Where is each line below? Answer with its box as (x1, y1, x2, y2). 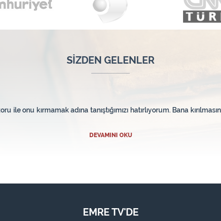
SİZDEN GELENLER (67, 54, 154, 66)
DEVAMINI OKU (89, 132, 132, 139)
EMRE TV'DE (82, 206, 139, 218)
